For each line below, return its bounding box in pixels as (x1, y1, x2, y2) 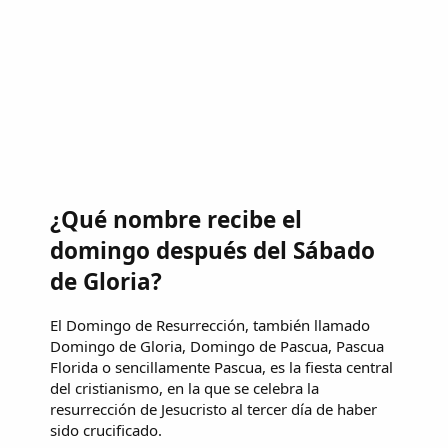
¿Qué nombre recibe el (50, 203, 302, 235)
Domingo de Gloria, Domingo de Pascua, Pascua (50, 336, 384, 357)
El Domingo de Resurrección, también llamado (50, 315, 370, 336)
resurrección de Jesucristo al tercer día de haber (50, 399, 377, 420)
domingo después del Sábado (50, 234, 375, 266)
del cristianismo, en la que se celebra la (50, 378, 319, 399)
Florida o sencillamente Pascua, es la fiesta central (50, 357, 393, 378)
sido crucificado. (50, 420, 162, 441)
